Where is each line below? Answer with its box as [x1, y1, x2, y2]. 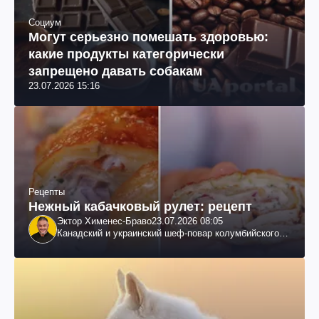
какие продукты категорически [28, 47, 224, 62]
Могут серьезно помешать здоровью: [28, 30, 268, 45]
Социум [28, 17, 61, 28]
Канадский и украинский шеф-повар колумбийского [57, 228, 279, 239]
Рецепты [28, 187, 65, 198]
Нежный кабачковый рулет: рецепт [28, 199, 252, 214]
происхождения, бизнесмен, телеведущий [57, 240, 239, 251]
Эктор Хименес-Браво [57, 216, 152, 227]
